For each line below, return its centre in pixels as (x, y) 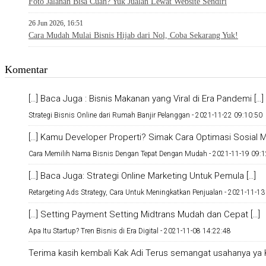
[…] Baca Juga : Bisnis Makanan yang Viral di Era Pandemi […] (146, 98)
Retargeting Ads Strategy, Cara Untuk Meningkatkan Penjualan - (128, 192)
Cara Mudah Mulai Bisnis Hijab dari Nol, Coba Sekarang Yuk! (133, 35)
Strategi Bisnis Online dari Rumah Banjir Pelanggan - (112, 115)
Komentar (26, 69)
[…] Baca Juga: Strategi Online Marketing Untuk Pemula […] (142, 175)
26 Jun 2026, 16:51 (56, 23)
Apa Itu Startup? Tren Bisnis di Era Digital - (96, 231)
